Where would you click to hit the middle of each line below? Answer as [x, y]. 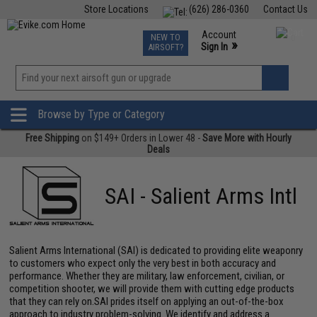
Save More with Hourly [247, 138]
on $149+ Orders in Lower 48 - [141, 138]
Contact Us [285, 9]
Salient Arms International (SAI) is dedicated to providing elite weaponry [156, 250]
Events [192, 34]
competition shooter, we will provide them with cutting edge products [152, 289]
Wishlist [188, 95]
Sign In [214, 47]
